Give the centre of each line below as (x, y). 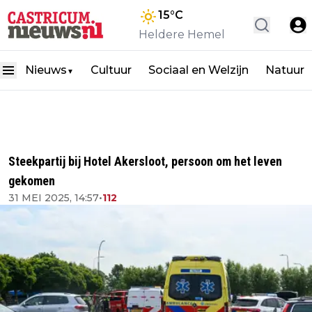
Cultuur (111, 70)
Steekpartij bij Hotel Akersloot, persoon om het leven (145, 161)
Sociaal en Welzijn (198, 70)
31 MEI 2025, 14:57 (54, 198)
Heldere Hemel (182, 34)
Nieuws (46, 70)
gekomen (32, 181)
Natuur (285, 70)
